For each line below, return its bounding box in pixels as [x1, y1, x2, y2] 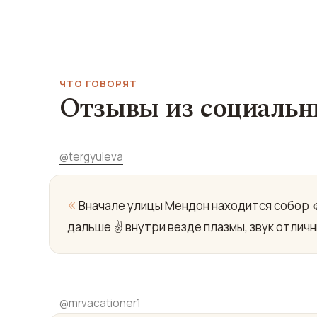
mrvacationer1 [69, 295, 141, 311]
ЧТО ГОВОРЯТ [59, 77, 138, 91]
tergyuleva [69, 149, 123, 165]
